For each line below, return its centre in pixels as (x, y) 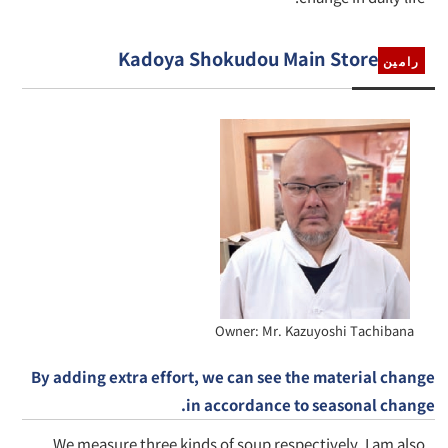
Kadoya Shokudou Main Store (247, 57)
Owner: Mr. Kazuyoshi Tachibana (315, 331)
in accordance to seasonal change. (310, 405)
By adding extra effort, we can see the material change (232, 377)
